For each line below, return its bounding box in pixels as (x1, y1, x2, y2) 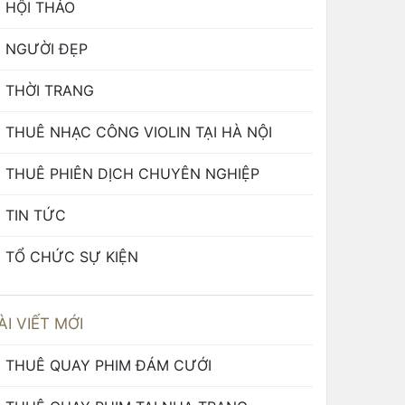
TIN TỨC (5, 206, 66, 224)
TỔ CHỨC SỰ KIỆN (5, 248, 138, 266)
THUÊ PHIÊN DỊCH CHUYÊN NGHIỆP (5, 165, 259, 183)
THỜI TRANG (5, 81, 94, 99)
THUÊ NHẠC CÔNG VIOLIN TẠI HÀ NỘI (5, 123, 272, 141)
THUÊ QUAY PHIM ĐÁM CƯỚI (5, 355, 212, 374)
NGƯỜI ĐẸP (5, 40, 88, 58)
